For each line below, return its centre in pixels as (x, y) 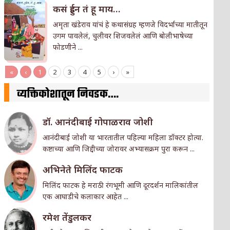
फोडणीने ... (68, 47)
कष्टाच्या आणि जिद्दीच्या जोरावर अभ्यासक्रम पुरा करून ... (118, 148)
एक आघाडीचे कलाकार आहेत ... (85, 196)
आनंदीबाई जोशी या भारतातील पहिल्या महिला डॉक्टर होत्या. (123, 137)
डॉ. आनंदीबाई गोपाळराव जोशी (98, 121)
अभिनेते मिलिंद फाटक (82, 169)
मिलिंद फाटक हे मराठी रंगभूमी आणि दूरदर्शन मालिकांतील (120, 185)
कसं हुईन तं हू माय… (86, 9)
